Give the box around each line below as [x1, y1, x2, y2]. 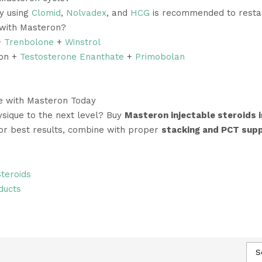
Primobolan [135, 51, 185, 62]
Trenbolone [4, 36, 54, 47]
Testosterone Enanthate [19, 51, 124, 62]
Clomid [31, 7, 61, 18]
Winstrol [64, 36, 101, 47]
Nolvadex [65, 7, 106, 18]
